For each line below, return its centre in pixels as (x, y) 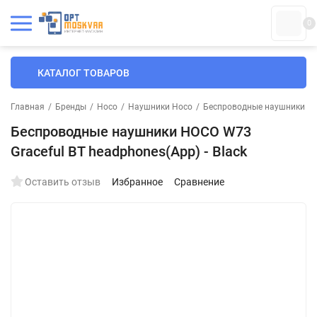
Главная (28, 107)
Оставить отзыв (63, 182)
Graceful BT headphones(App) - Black (129, 151)
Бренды (71, 107)
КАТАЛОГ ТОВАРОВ (83, 73)
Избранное (137, 182)
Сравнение (199, 182)
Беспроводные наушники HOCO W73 (131, 132)
